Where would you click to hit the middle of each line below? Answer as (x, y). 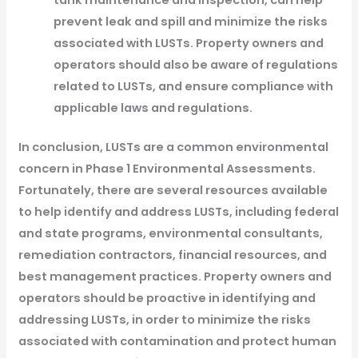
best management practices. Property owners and (175, 277)
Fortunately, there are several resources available (173, 191)
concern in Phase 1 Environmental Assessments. (167, 169)
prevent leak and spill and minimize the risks (190, 22)
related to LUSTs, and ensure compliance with (193, 87)
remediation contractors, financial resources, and (172, 255)
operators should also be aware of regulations (195, 65)
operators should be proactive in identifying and (167, 298)
